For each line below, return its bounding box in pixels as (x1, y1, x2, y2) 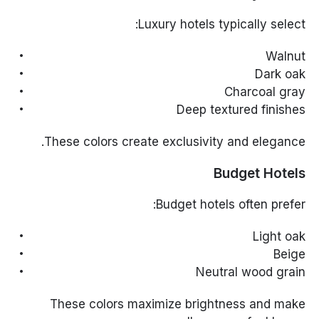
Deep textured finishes (176, 102, 305, 117)
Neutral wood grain (195, 264, 305, 279)
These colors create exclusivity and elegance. (43, 134, 305, 149)
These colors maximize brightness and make (49, 296, 305, 311)
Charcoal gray (224, 84, 305, 99)
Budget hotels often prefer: (155, 197, 305, 211)
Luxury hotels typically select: (137, 16, 305, 31)
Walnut (265, 48, 305, 63)
